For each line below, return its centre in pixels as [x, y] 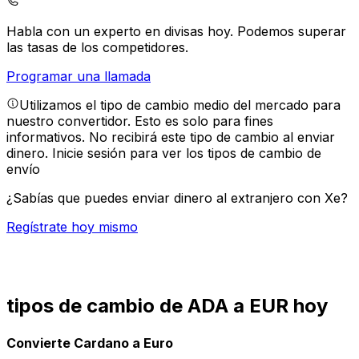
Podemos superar [292, 32]
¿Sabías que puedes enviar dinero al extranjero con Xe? [177, 198]
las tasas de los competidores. [97, 48]
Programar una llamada [79, 77]
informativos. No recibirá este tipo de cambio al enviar [171, 137]
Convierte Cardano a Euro [90, 343]
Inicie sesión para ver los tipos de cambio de [187, 153]
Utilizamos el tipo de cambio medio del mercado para [180, 105]
